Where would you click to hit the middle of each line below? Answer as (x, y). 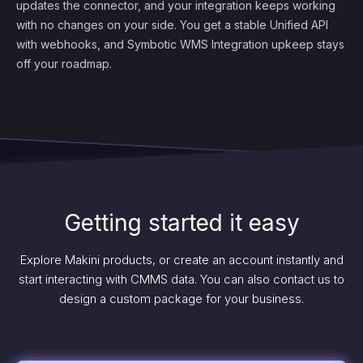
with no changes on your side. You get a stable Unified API (172, 25)
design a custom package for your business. (181, 299)
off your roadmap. (64, 64)
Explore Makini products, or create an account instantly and (181, 260)
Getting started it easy (181, 223)
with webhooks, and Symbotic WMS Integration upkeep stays (180, 44)
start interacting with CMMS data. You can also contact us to (181, 279)
